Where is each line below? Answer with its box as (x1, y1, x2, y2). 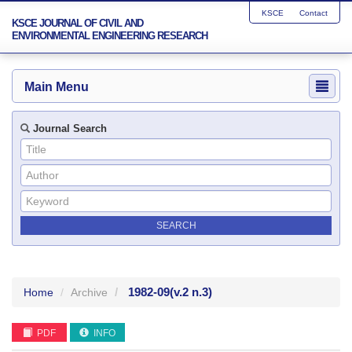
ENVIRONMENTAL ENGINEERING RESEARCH (12, 30, 207, 42)
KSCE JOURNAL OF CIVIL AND (12, 17, 143, 29)
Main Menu (24, 80, 89, 93)
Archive (71, 286, 108, 299)
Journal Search (30, 123, 107, 134)
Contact (299, 9, 328, 17)
